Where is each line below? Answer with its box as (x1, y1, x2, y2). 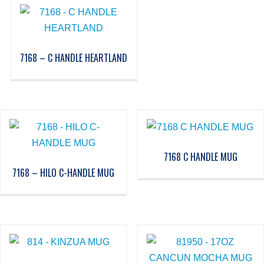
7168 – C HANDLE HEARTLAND (20, 51, 128, 65)
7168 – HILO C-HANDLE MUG (12, 166, 115, 180)
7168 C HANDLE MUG (163, 150, 237, 164)
